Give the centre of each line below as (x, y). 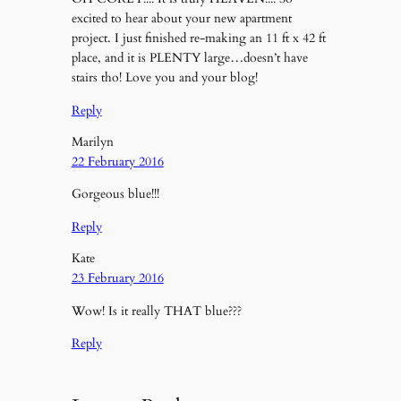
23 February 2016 (117, 278)
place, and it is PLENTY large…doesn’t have (189, 58)
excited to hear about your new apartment (181, 19)
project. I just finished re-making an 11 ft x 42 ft (198, 38)
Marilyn (92, 142)
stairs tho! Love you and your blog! (164, 78)
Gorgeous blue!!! (115, 194)
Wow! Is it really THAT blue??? (156, 311)
